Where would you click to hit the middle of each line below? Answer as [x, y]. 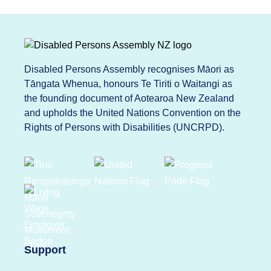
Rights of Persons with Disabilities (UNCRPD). [124, 128]
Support [45, 250]
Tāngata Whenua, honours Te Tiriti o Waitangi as [128, 84]
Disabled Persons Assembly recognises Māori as [129, 70]
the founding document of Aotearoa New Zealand [129, 99]
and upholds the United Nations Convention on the [132, 113]
